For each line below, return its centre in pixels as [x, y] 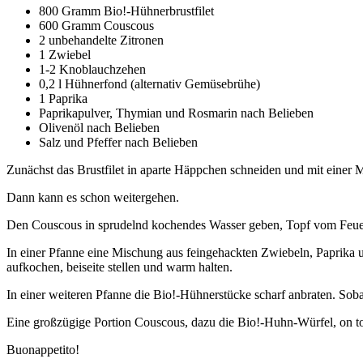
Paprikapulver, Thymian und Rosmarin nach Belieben [176, 113]
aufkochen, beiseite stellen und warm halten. [120, 267]
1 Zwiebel [65, 55]
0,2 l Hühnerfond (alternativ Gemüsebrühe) [149, 84]
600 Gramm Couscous [96, 26]
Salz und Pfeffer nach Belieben [118, 143]
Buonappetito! [43, 350]
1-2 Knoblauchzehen [92, 70]
